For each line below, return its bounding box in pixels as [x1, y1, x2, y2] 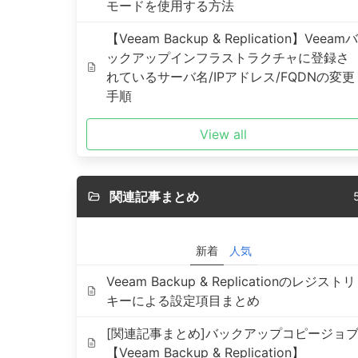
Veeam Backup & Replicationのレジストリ [105, 273, 356, 289]
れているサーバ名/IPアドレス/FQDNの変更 [105, 69, 355, 85]
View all [200, 126, 248, 142]
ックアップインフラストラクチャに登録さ [105, 50, 349, 66]
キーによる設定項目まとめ [105, 292, 260, 308]
